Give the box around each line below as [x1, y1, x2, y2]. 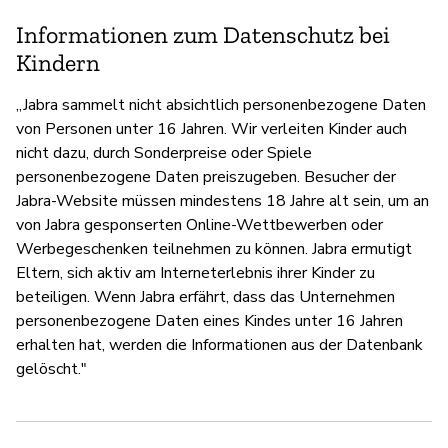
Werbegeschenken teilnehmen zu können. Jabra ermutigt [16, 237, 412, 260]
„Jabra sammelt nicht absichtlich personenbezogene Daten [16, 93, 426, 116]
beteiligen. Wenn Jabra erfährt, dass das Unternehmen [16, 285, 395, 308]
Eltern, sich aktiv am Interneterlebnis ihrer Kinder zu [16, 261, 375, 284]
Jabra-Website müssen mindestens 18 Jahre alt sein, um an [16, 189, 429, 212]
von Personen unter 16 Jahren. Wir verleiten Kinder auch [16, 117, 407, 140]
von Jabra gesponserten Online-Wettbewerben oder [16, 213, 383, 236]
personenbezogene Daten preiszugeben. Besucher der [16, 165, 396, 188]
